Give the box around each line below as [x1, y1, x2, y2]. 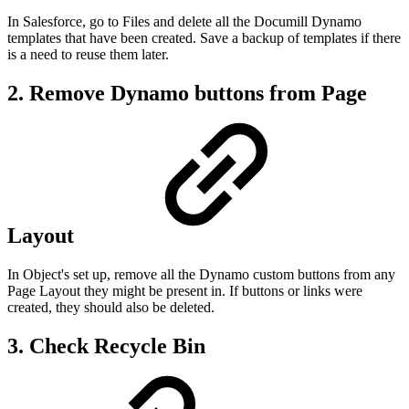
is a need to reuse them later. [7, 47, 169, 63]
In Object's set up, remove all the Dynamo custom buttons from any [7, 267, 395, 283]
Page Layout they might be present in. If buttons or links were [7, 283, 362, 299]
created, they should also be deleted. [7, 299, 215, 316]
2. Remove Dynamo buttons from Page [7, 81, 367, 106]
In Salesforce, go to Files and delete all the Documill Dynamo [7, 14, 362, 30]
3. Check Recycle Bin [7, 334, 205, 359]
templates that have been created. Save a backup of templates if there [7, 30, 401, 47]
